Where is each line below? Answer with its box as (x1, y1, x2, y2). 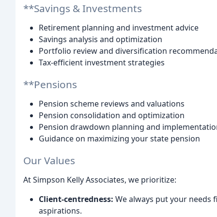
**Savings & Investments (23, 1, 142, 15)
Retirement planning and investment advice (39, 22, 199, 33)
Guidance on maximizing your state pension (39, 133, 200, 144)
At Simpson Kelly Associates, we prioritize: (23, 174, 176, 185)
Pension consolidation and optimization (39, 109, 185, 121)
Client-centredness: (39, 193, 113, 204)
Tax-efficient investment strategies (39, 57, 165, 68)
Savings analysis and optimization (39, 33, 162, 45)
